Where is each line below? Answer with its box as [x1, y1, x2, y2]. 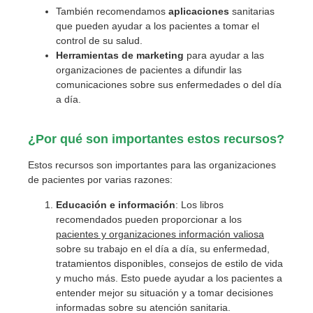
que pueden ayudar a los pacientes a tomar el [56, 20, 259, 32]
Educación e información [56, 199, 175, 211]
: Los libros [175, 199, 224, 211]
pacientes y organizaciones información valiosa [56, 228, 264, 240]
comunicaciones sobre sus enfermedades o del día [56, 79, 282, 91]
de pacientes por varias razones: [28, 174, 173, 186]
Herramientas [56, 50, 119, 61]
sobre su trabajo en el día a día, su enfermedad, [56, 243, 270, 255]
